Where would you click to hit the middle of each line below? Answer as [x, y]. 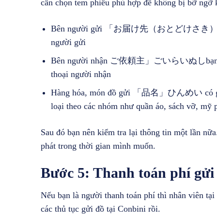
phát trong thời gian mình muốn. [98, 146]
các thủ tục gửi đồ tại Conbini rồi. [101, 209]
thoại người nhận [81, 74]
